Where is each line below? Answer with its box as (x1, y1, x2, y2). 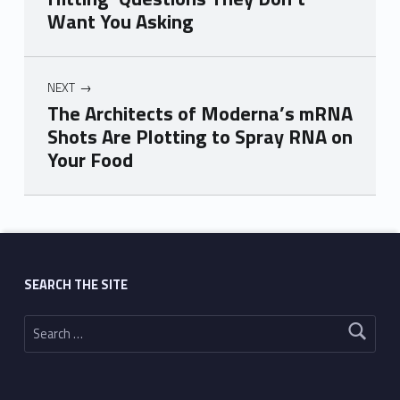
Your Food (46, 145, 133, 176)
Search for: (22, 305, 43, 326)
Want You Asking (46, 6, 194, 37)
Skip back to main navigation (22, 187, 87, 210)
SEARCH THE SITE (23, 274, 128, 295)
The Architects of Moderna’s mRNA (46, 98, 353, 129)
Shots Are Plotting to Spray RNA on (46, 121, 353, 153)
